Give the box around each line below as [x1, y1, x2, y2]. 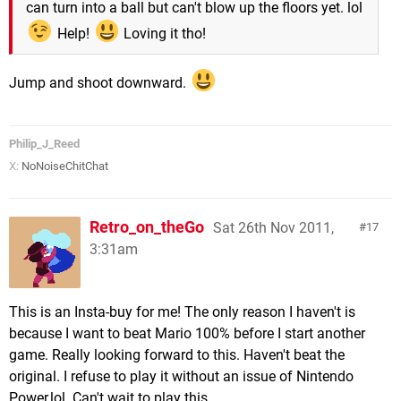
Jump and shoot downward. [9, 73, 190, 91]
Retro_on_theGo [90, 217, 204, 236]
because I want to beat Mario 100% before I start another [9, 324, 365, 342]
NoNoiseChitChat [21, 158, 108, 173]
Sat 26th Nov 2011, [213, 218, 334, 236]
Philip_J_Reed [9, 136, 80, 150]
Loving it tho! [120, 24, 207, 42]
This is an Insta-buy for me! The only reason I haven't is [9, 303, 355, 320]
